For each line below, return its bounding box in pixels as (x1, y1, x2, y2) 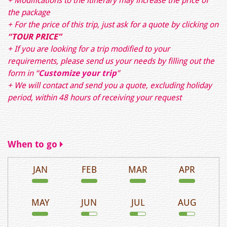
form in (8, 68, 35, 78)
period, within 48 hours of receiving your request (8, 92, 181, 102)
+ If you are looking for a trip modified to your (8, 44, 170, 54)
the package (8, 7, 50, 17)
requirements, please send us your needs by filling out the (8, 56, 214, 66)
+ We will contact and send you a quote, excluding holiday (8, 80, 212, 90)
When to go (8, 138, 60, 149)
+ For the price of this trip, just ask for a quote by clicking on (8, 19, 218, 29)
